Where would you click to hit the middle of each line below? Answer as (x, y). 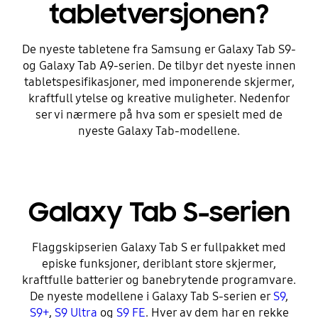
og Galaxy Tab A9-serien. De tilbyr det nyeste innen (159, 65)
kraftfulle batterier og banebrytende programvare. (159, 280)
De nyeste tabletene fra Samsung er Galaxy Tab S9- (159, 49)
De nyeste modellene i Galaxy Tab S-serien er (152, 296)
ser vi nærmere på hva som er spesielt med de (159, 114)
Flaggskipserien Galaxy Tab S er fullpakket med (159, 247)
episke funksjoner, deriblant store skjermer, (159, 263)
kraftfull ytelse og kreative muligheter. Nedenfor (159, 98)
